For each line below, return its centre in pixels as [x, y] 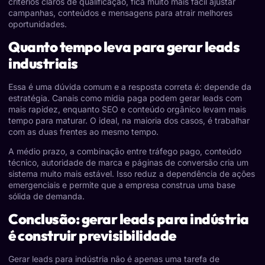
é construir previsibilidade [92, 235]
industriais [43, 63]
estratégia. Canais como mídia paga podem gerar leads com [125, 98]
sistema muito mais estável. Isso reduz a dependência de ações [132, 174]
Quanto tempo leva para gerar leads [124, 46]
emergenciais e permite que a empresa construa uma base [122, 185]
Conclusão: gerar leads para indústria [129, 219]
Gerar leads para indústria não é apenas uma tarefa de [114, 258]
